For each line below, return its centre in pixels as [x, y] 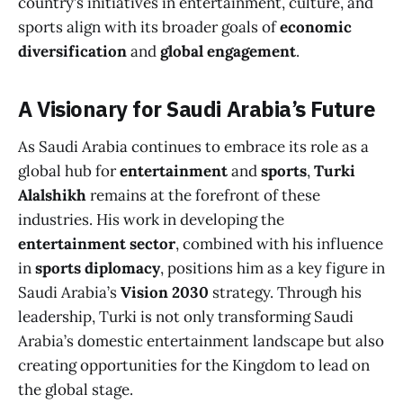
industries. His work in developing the [151, 219]
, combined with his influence [279, 243]
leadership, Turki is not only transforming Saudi [186, 316]
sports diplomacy [98, 268]
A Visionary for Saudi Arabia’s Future [197, 110]
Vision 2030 [165, 292]
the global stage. [76, 389]
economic [316, 27]
